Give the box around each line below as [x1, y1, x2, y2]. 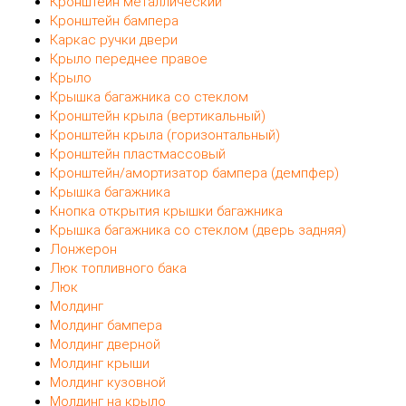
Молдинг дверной [50, 335, 160, 353]
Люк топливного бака [50, 259, 187, 276]
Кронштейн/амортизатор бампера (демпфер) [50, 164, 339, 181]
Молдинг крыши [50, 354, 150, 372]
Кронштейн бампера [50, 12, 179, 29]
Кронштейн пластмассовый [50, 145, 226, 162]
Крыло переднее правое [50, 50, 208, 67]
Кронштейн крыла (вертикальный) [50, 107, 266, 124]
